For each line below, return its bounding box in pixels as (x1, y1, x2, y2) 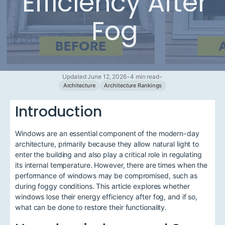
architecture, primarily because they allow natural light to (15, 140, 199, 149)
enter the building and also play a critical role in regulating (15, 150, 202, 159)
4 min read (130, 73, 159, 81)
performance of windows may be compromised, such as (15, 171, 197, 180)
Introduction (15, 101, 102, 122)
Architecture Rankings (104, 82, 162, 89)
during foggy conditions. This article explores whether (15, 182, 190, 191)
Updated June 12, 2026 (62, 73, 127, 81)
